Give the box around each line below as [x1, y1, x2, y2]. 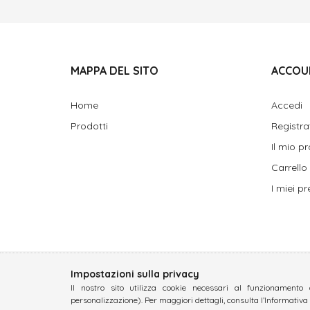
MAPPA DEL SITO [71, 64, 158, 77]
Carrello [271, 161, 307, 174]
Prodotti [71, 120, 108, 132]
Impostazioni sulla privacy [71, 268, 199, 280]
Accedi [271, 99, 302, 111]
